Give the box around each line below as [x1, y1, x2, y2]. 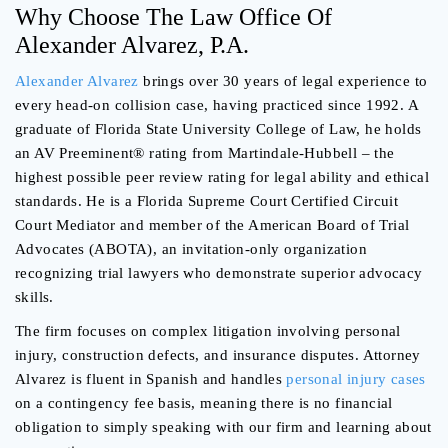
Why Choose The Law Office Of [15, 4, 332, 31]
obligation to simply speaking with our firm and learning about [15, 419, 432, 436]
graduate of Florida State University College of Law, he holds [15, 121, 422, 138]
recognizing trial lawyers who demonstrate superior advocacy [15, 265, 423, 282]
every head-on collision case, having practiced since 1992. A [15, 97, 418, 114]
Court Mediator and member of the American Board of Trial [15, 217, 410, 234]
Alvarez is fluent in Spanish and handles [15, 371, 287, 388]
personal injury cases [286, 371, 426, 388]
